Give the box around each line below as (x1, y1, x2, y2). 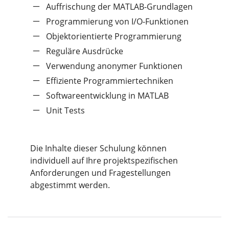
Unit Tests (45, 104, 85, 116)
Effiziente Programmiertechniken (45, 75, 173, 86)
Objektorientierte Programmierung (45, 30, 181, 42)
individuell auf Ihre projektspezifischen (30, 154, 178, 166)
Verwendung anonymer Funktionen (45, 60, 182, 72)
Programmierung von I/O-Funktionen (45, 15, 189, 27)
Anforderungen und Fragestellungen (30, 167, 171, 178)
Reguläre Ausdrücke (45, 45, 123, 57)
